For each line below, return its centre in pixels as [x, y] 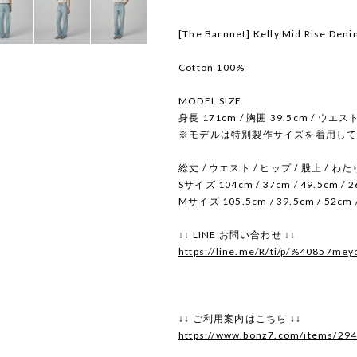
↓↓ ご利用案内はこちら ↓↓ [240, 318]
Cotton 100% [212, 67]
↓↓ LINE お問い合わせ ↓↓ [237, 235]
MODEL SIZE [210, 101]
